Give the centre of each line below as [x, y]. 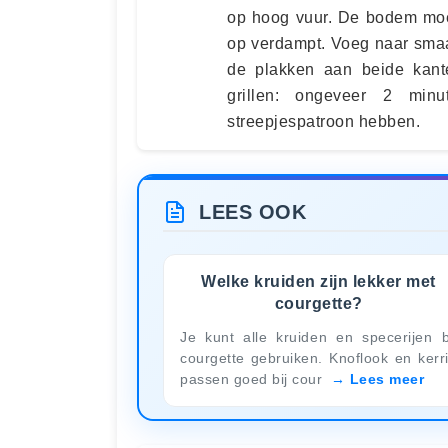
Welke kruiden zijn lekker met [318, 281]
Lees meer [386, 378]
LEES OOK [252, 212]
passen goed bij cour [253, 378]
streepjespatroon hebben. [323, 121]
